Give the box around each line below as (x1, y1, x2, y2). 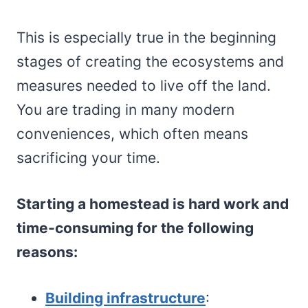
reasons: (16, 243, 81, 261)
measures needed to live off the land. (16, 76, 271, 94)
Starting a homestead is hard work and (16, 195, 289, 212)
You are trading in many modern (16, 100, 234, 118)
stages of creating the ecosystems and (16, 52, 284, 70)
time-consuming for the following (16, 219, 254, 236)
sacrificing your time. (16, 148, 164, 166)
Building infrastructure (45, 289, 206, 307)
